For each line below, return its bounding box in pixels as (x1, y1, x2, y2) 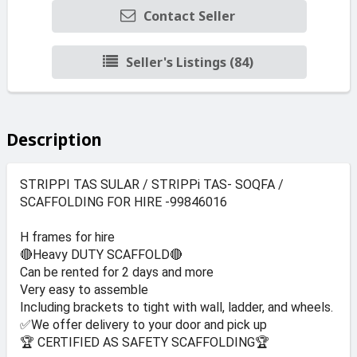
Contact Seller (143, 7, 236, 25)
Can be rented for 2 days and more (20, 264, 214, 280)
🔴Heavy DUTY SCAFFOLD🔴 (20, 246, 182, 262)
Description (6, 127, 102, 151)
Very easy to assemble (20, 281, 148, 297)
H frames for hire (20, 229, 115, 245)
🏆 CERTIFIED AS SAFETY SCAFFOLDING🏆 (20, 334, 269, 350)
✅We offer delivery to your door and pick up (20, 316, 267, 332)
